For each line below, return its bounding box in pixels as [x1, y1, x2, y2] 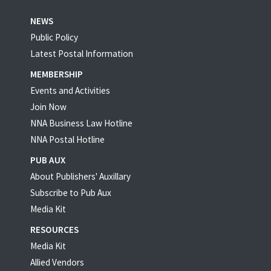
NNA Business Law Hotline [30, 117, 132, 129]
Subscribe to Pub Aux [30, 187, 111, 199]
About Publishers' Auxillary [30, 171, 131, 183]
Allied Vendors [30, 256, 84, 269]
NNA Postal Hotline [30, 134, 105, 146]
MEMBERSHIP [30, 68, 83, 80]
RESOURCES [30, 224, 79, 236]
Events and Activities [30, 85, 110, 97]
